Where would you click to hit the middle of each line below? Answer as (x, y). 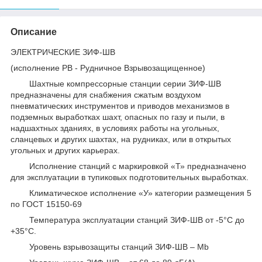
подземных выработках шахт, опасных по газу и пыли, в (118, 117)
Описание (34, 32)
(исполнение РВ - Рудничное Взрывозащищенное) (108, 68)
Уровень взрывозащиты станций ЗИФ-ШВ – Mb (110, 247)
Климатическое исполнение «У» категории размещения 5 (131, 193)
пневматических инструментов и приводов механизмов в (120, 106)
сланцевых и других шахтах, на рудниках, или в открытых (121, 139)
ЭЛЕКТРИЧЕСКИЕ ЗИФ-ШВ (63, 52)
